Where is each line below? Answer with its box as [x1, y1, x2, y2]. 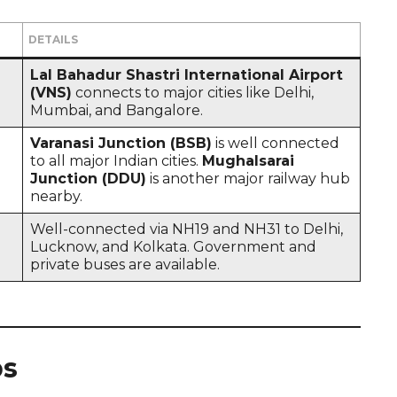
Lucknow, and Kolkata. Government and [30, 237, 316, 255]
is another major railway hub [146, 169, 350, 187]
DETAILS [28, 32, 78, 46]
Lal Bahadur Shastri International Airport [30, 66, 343, 83]
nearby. [30, 187, 82, 205]
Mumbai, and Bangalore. [30, 101, 203, 119]
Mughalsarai [202, 152, 294, 169]
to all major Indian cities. [30, 152, 202, 169]
